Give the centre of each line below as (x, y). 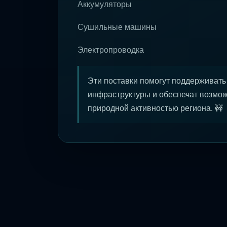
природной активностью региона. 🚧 (155, 108)
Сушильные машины (117, 27)
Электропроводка (111, 50)
